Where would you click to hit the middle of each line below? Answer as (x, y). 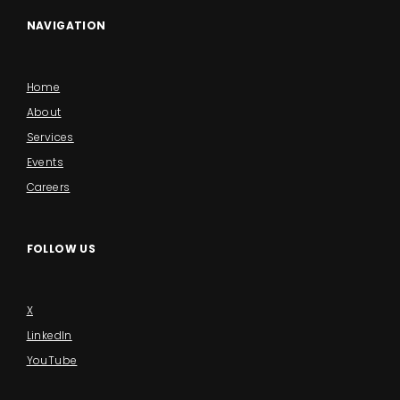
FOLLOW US (61, 248)
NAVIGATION (66, 26)
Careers (48, 187)
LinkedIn (49, 335)
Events (45, 162)
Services (50, 137)
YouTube (52, 360)
